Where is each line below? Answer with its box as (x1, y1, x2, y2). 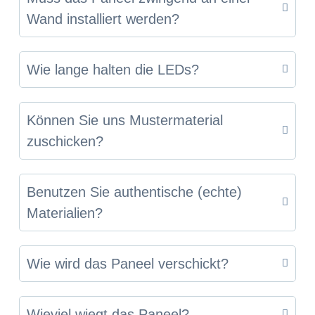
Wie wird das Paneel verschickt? (26, 255, 229, 271)
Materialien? (26, 205, 103, 221)
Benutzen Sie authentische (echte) (26, 184, 242, 200)
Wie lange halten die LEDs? (26, 61, 199, 77)
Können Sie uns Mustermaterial (26, 112, 223, 128)
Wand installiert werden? (26, 11, 179, 27)
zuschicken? (26, 133, 103, 149)
